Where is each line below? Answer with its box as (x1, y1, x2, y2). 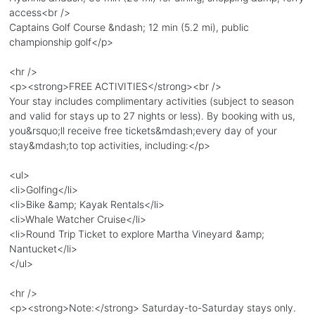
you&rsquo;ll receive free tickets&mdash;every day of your (8, 124, 277, 136)
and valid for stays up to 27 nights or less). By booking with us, (8, 109, 295, 122)
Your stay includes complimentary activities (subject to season (8, 94, 294, 107)
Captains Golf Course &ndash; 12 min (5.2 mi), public (8, 20, 249, 33)
